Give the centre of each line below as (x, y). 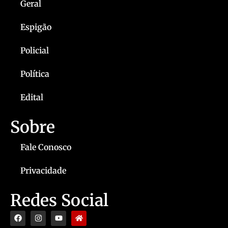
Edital (32, 97)
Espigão (36, 27)
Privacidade (43, 170)
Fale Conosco (46, 147)
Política (35, 74)
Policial (35, 50)
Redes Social (59, 200)
